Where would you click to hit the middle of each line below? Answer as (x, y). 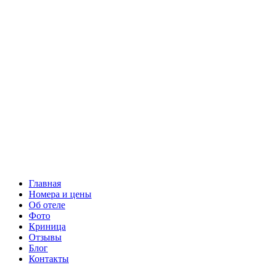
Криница (47, 226)
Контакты (49, 259)
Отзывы (45, 237)
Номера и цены (60, 194)
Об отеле (47, 205)
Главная (45, 183)
